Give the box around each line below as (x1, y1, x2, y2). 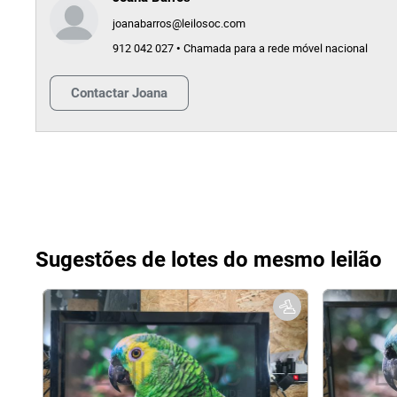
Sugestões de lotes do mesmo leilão (35, 247, 382, 272)
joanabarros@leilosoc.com (113, 16, 245, 31)
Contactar (71, 84, 128, 101)
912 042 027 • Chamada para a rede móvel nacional (113, 41, 368, 56)
